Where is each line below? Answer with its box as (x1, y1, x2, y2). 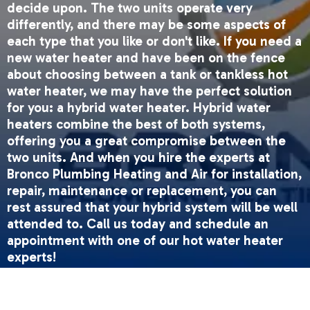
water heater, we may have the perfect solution (6, 83, 292, 100)
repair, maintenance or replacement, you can (6, 183, 277, 199)
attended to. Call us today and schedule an (6, 216, 268, 232)
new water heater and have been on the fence (6, 50, 285, 66)
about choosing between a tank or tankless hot (6, 66, 288, 83)
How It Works (6, 279, 86, 295)
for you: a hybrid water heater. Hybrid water (6, 100, 271, 116)
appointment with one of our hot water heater (6, 232, 283, 249)
